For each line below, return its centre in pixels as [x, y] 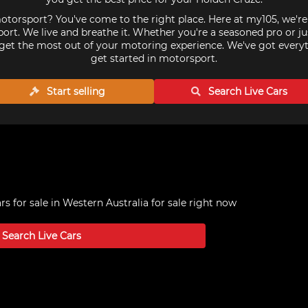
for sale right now [192, 203]
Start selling [75, 91]
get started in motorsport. [154, 58]
